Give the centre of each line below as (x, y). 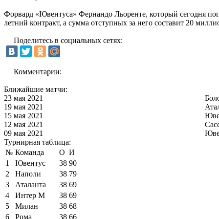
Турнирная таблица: (37, 142)
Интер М (30, 195)
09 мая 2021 (23, 133)
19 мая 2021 (23, 107)
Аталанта (31, 184)
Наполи (28, 174)
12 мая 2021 (23, 124)
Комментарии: (38, 71)
